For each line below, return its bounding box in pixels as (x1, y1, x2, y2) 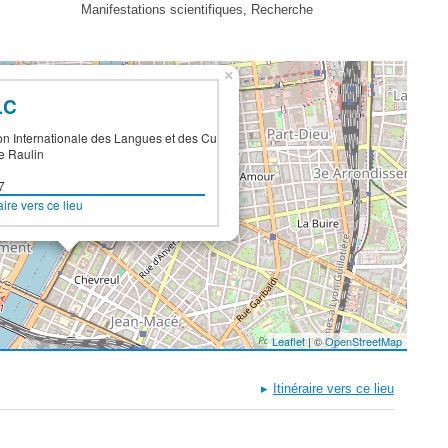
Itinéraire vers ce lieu (272, 380, 394, 396)
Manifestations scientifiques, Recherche (81, 2, 314, 18)
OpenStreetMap (325, 332, 402, 349)
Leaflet (272, 332, 305, 349)
